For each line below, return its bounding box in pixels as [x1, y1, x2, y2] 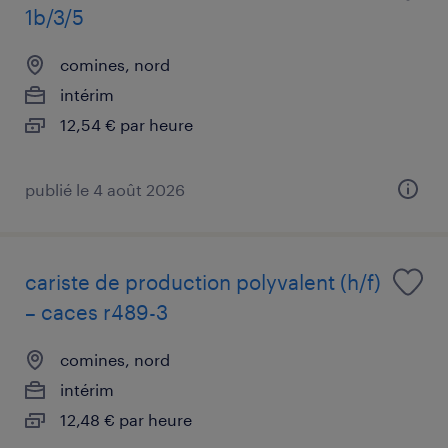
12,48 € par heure [60, 409, 192, 429]
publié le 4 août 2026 [25, 179, 185, 199]
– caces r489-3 [25, 299, 168, 324]
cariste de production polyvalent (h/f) [25, 269, 381, 294]
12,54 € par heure [60, 114, 193, 134]
